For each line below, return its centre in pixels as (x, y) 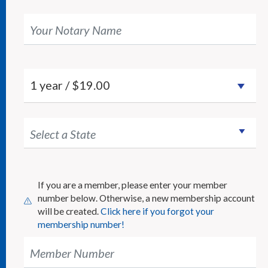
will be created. (69, 211)
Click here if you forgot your (157, 211)
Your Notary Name (76, 30)
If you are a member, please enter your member (132, 185)
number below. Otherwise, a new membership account (146, 198)
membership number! (81, 225)
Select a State (63, 134)
